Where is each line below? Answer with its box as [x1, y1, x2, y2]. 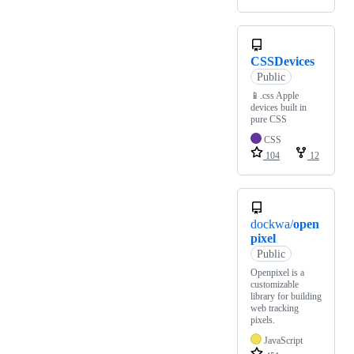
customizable [250, 279, 299, 291]
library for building [250, 291, 322, 303]
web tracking [250, 303, 299, 314]
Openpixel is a [250, 267, 304, 279]
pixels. [250, 314, 275, 326]
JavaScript [264, 335, 303, 347]
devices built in [250, 102, 307, 114]
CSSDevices [250, 55, 314, 69]
